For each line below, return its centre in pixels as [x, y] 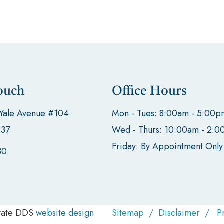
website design [65, 213]
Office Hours [149, 91]
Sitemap [128, 213]
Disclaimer [179, 213]
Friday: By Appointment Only [167, 146]
